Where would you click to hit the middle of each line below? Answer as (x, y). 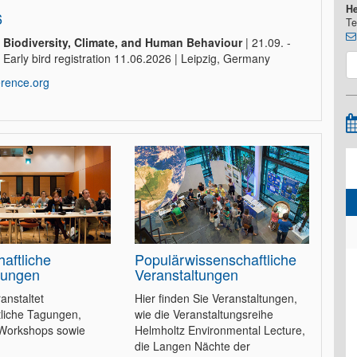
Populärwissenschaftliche (215, 259)
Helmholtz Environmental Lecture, (220, 330)
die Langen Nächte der (192, 346)
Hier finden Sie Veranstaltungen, (216, 298)
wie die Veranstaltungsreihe (204, 314)
